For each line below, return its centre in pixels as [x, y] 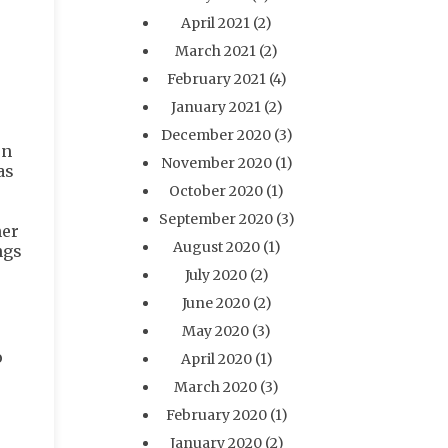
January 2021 [215, 107]
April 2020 [216, 359]
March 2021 [216, 51]
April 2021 [216, 23]
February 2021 [216, 79]
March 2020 [216, 387]
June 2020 [215, 303]
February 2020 [216, 415]
